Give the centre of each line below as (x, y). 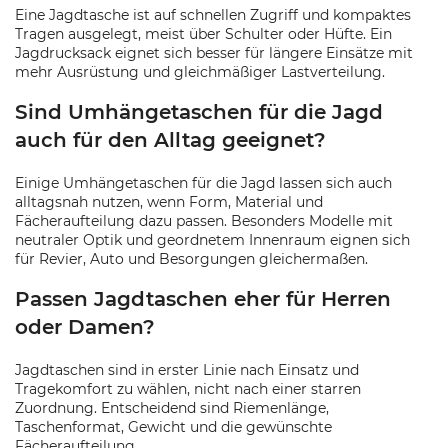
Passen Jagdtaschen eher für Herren (203, 299)
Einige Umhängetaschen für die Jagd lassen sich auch (203, 183)
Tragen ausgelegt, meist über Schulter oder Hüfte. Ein (203, 34)
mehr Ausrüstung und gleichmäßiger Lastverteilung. (200, 72)
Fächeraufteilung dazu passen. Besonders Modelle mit (204, 221)
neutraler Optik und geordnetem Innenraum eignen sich (212, 240)
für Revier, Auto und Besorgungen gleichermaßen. (191, 259)
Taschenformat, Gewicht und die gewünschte (173, 427)
